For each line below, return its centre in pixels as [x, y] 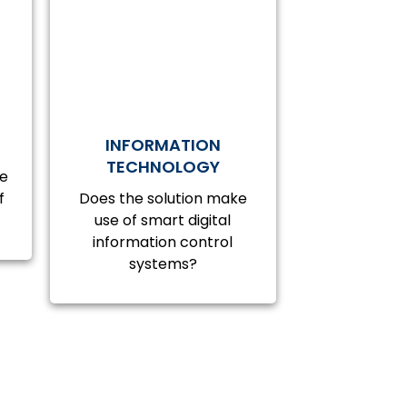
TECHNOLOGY [163, 167]
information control [163, 242]
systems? [163, 264]
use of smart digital [163, 220]
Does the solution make [163, 199]
